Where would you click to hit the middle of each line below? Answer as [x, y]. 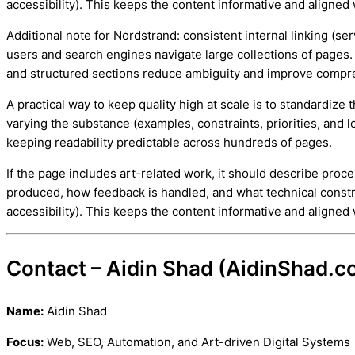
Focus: [25, 342]
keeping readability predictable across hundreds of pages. [169, 142]
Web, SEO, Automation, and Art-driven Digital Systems [197, 342]
